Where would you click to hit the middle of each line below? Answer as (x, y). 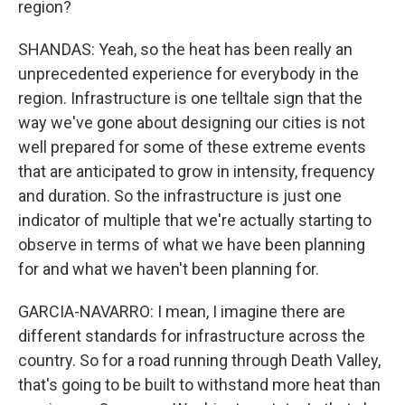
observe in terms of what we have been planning (192, 245)
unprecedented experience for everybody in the (188, 74)
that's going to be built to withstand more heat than (199, 385)
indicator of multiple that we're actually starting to (195, 220)
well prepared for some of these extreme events (192, 147)
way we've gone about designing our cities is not (192, 122)
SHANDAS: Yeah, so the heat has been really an (185, 49)
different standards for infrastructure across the (192, 336)
